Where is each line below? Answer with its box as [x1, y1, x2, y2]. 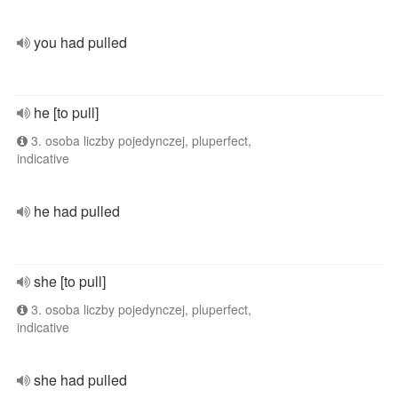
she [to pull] [34, 271, 106, 291]
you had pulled [34, 32, 127, 52]
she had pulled [34, 370, 127, 390]
